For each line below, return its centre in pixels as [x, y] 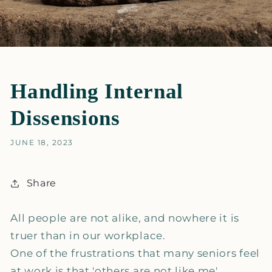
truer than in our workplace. [88, 236]
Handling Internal [97, 91]
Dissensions [65, 117]
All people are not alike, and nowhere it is [125, 218]
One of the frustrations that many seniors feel [135, 253]
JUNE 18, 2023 [42, 143]
